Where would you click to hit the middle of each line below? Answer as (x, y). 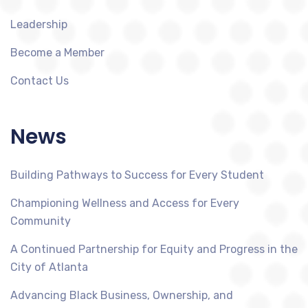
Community (41, 221)
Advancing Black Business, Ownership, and (122, 295)
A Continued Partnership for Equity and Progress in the (154, 249)
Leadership (39, 24)
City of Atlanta (49, 267)
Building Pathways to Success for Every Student (137, 175)
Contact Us (40, 80)
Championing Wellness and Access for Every (125, 203)
